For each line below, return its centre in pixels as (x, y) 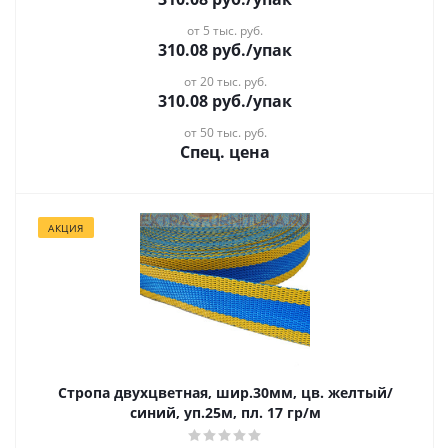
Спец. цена (225, 152)
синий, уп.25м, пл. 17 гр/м (225, 412)
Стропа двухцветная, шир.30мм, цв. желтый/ (225, 392)
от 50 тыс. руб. (225, 132)
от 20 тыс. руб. (225, 81)
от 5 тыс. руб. (225, 30)
